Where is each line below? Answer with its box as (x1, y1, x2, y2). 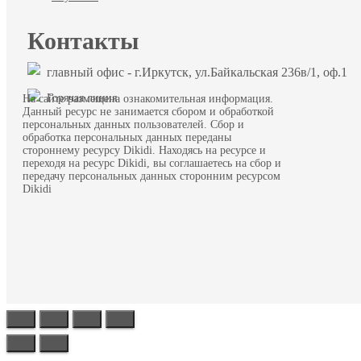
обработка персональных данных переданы (23, 131, 231, 143)
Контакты (27, 27, 139, 54)
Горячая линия (40, 91, 117, 104)
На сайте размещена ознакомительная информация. (23, 92, 273, 105)
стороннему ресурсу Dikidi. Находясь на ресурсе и (23, 143, 266, 156)
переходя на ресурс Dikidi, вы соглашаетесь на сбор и (23, 156, 281, 169)
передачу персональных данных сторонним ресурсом (23, 169, 280, 182)
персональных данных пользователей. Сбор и (23, 118, 244, 131)
